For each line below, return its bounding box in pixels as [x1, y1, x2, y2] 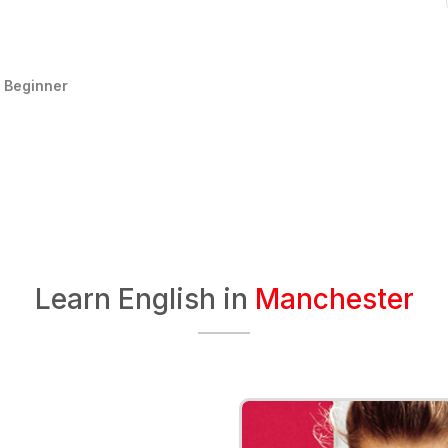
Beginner [4, 77, 69, 94]
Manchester [254, 282, 414, 316]
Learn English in [34, 282, 255, 316]
